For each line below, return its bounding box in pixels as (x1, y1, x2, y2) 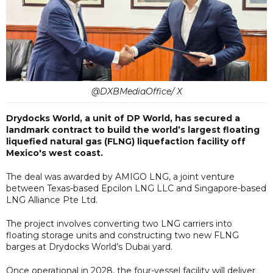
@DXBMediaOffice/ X (91, 85, 182, 97)
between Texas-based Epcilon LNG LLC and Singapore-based (6, 182, 266, 194)
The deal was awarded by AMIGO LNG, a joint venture (6, 171, 235, 182)
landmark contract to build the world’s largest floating (6, 124, 260, 135)
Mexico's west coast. (6, 147, 103, 158)
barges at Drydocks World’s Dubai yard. (6, 241, 172, 252)
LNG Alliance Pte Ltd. (6, 194, 97, 205)
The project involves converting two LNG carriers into (6, 218, 232, 229)
